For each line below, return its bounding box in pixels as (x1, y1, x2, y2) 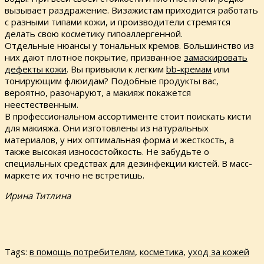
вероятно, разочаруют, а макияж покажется (5, 87, 191, 99)
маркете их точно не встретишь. (5, 169, 144, 181)
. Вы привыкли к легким (67, 63, 166, 75)
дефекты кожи (5, 63, 67, 75)
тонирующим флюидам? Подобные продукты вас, (5, 75, 219, 87)
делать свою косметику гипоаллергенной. (5, 28, 183, 40)
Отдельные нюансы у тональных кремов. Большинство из (5, 39, 254, 52)
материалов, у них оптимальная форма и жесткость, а (5, 134, 234, 146)
